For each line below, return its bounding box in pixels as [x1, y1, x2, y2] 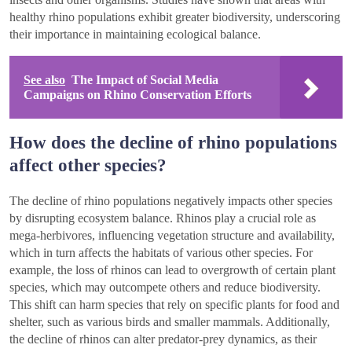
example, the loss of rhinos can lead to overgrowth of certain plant [9, 262, 335, 277]
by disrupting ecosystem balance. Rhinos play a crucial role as [9, 211, 316, 225]
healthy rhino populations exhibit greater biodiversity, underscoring [9, 9, 340, 24]
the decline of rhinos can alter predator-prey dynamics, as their [9, 332, 317, 346]
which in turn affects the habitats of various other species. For [9, 245, 313, 259]
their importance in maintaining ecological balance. [9, 27, 261, 41]
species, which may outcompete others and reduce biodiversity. [9, 280, 321, 294]
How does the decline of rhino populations [9, 131, 337, 152]
